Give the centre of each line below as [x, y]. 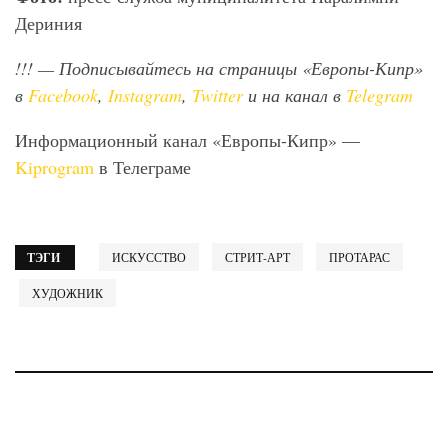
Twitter [217, 95]
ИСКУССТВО [149, 257]
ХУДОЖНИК [67, 293]
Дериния [48, 23]
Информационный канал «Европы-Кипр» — [187, 140]
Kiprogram [54, 167]
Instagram [145, 95]
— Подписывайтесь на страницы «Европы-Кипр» [228, 68]
